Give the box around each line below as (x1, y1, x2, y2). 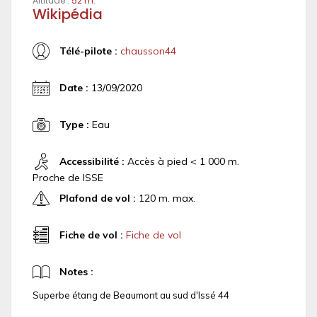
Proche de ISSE (33, 171, 103, 184)
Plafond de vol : (59, 191, 136, 204)
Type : (59, 117, 89, 131)
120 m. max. (136, 191, 195, 204)
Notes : (59, 265, 93, 278)
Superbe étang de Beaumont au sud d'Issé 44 (33, 289, 229, 301)
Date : (59, 81, 88, 94)
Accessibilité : (59, 154, 125, 168)
